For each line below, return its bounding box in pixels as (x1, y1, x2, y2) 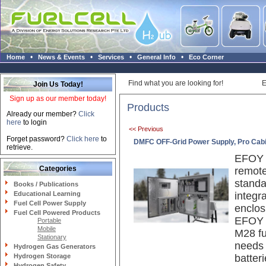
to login (21, 118, 47, 126)
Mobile (37, 225, 56, 232)
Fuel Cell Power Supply (14, 199, 86, 207)
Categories (39, 164, 77, 173)
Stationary (37, 233, 66, 240)
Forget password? (7, 135, 65, 143)
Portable (37, 217, 61, 224)
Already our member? (7, 110, 78, 118)
